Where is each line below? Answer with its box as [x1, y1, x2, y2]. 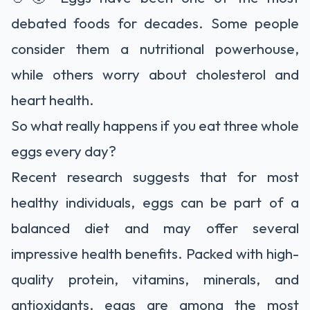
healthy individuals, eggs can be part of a [11, 193, 299, 211]
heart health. [11, 91, 94, 109]
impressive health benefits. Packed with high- [11, 244, 299, 262]
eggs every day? [11, 142, 116, 160]
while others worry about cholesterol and [11, 65, 299, 83]
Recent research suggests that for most [11, 167, 299, 185]
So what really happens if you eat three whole [11, 116, 299, 134]
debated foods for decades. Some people [11, 14, 299, 32]
